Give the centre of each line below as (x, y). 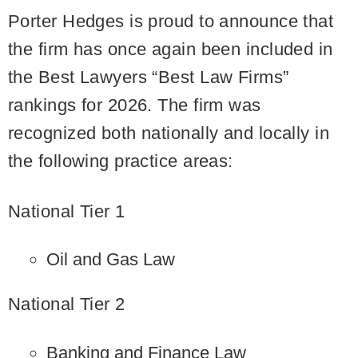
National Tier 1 (67, 211)
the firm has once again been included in (171, 49)
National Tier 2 (67, 304)
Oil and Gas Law (111, 259)
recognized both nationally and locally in (169, 133)
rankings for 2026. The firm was (135, 105)
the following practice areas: (121, 161)
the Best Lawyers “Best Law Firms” (149, 77)
